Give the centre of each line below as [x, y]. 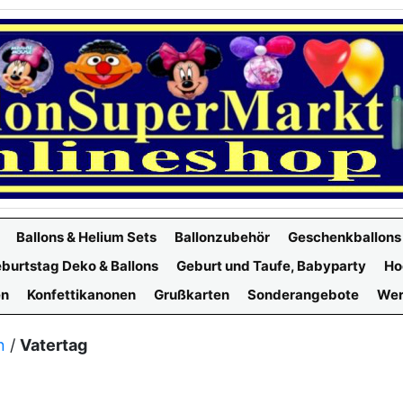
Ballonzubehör [222, 237]
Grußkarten [192, 295]
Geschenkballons [345, 237]
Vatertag [54, 345]
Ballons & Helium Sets [86, 237]
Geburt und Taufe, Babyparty [271, 266]
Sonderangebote [303, 295]
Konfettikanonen [81, 295]
